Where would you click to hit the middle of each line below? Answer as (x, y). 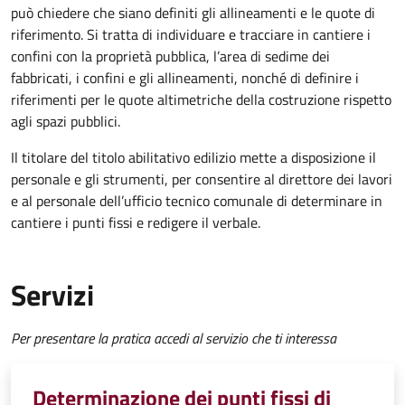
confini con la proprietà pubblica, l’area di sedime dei (170, 56)
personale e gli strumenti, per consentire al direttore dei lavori (202, 179)
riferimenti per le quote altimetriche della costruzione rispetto (201, 99)
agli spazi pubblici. (66, 121)
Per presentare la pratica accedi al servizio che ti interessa (174, 338)
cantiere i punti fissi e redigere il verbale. (136, 222)
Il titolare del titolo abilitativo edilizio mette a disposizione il (193, 157)
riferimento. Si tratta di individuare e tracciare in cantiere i (191, 34)
